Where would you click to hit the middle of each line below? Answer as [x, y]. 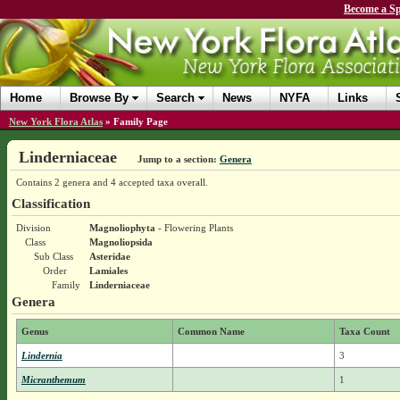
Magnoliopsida [121, 242]
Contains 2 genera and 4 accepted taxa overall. [112, 182]
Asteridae [109, 256]
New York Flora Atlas [56, 121]
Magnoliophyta [122, 228]
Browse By [99, 98]
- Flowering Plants [194, 228]
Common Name [211, 331]
